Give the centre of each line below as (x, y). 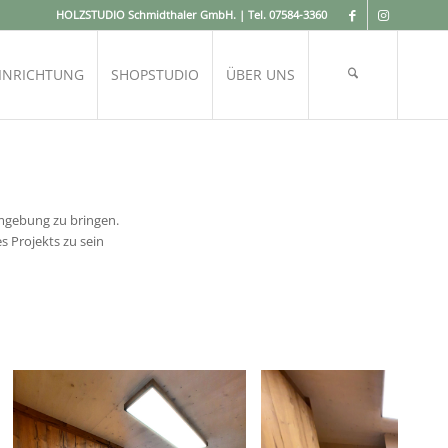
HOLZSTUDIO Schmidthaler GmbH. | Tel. (162, 14)
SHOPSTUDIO (155, 74)
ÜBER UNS (260, 74)
